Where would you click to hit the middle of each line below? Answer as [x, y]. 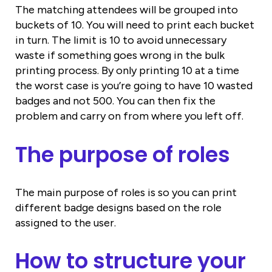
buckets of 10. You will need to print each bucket [135, 25]
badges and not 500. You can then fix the [115, 101]
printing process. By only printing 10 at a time [127, 71]
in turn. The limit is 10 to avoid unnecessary [121, 40]
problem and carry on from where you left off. [129, 116]
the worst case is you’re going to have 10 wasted [134, 86]
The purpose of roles [123, 154]
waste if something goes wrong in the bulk [120, 56]
